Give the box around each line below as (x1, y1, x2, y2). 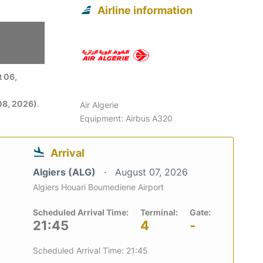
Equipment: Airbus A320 (80, 113, 173, 123)
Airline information (97, 4, 193, 16)
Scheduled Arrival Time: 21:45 (33, 245, 148, 255)
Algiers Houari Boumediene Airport (33, 181, 164, 192)
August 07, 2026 (115, 166, 188, 178)
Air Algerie (80, 99, 119, 110)
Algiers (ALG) (33, 166, 98, 178)
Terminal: (140, 207, 178, 217)
